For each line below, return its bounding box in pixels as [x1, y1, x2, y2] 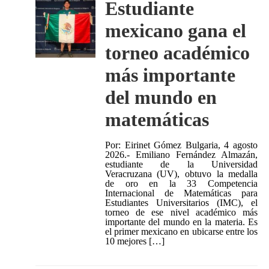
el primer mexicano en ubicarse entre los [104, 226, 258, 237]
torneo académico [104, 42, 250, 64]
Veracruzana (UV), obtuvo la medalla [104, 169, 258, 180]
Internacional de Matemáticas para [104, 188, 258, 199]
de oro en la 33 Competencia [104, 178, 258, 189]
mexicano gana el [104, 20, 246, 42]
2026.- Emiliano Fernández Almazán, [104, 150, 258, 160]
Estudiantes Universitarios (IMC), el [104, 198, 258, 208]
